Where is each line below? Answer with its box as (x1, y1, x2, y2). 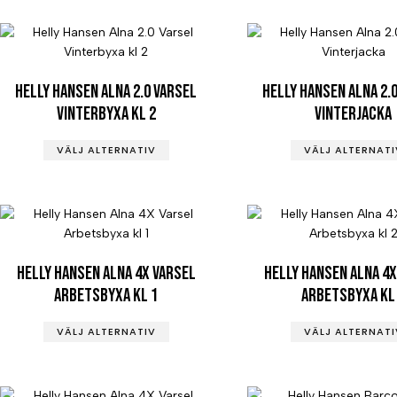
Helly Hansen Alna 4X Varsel (16, 261, 196, 284)
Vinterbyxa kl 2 (56, 102, 156, 125)
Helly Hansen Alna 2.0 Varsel (15, 80, 198, 103)
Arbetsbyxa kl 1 (54, 284, 159, 307)
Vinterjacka (315, 102, 393, 125)
